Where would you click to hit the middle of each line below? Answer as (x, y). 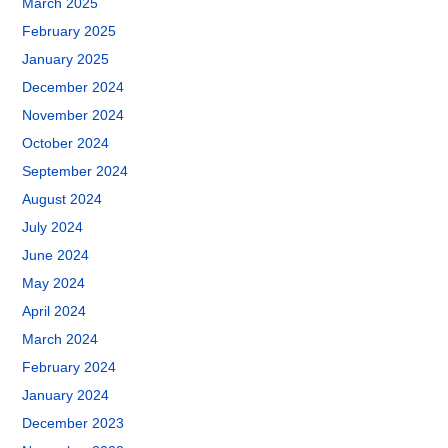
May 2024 (54, 283)
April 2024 (54, 311)
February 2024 (69, 367)
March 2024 (60, 339)
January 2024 (66, 395)
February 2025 (69, 31)
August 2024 (62, 199)
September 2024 (75, 171)
